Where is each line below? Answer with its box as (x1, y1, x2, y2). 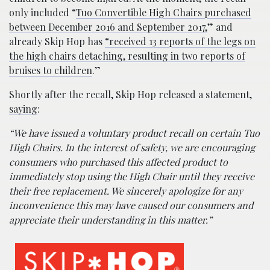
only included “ (9, 6, 76, 19)
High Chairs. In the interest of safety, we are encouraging (9, 141, 255, 154)
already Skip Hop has (9, 35, 105, 48)
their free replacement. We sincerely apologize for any (9, 184, 243, 198)
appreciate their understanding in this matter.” (9, 213, 212, 227)
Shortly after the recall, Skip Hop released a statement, (9, 88, 252, 101)
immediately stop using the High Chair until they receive (9, 170, 254, 183)
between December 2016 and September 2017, (9, 20, 207, 34)
